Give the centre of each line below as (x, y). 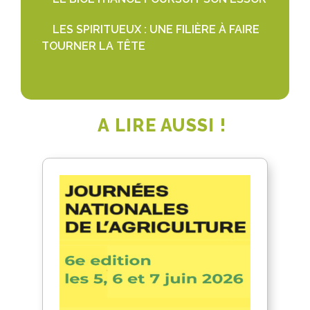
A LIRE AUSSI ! (162, 126)
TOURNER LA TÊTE (93, 46)
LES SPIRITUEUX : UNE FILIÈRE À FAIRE (156, 30)
